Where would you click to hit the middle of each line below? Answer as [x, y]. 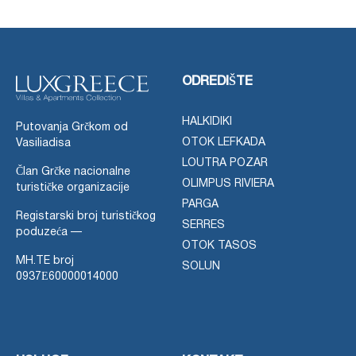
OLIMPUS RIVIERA [228, 184]
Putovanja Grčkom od [72, 127]
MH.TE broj [45, 261]
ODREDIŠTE [217, 81]
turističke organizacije [73, 188]
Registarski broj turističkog [86, 216]
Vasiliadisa [43, 143]
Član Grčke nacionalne [73, 172]
